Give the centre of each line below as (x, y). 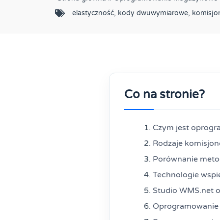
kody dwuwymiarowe (153, 13)
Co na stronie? (165, 94)
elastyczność (93, 13)
